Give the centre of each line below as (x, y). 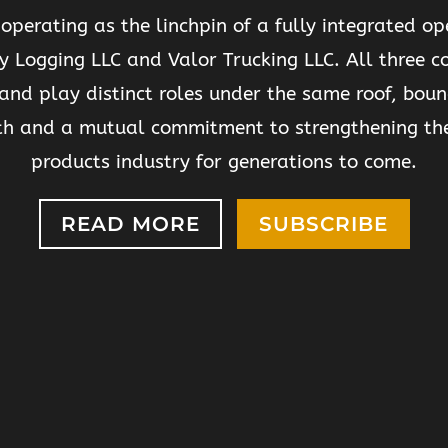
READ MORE (130, 224)
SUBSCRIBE (323, 224)
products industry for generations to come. (224, 162)
